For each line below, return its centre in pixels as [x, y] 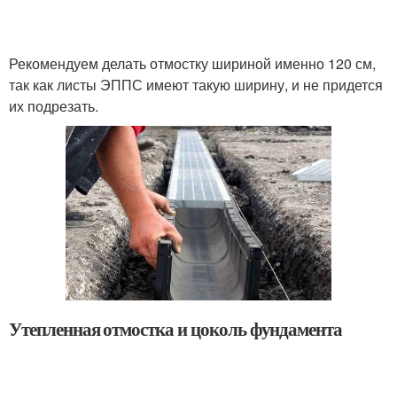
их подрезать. [54, 105]
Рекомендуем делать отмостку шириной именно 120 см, [192, 63]
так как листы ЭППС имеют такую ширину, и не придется [196, 84]
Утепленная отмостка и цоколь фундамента [176, 329]
